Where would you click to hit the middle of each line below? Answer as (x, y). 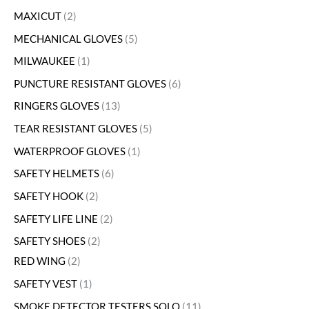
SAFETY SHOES (50, 241)
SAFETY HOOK (49, 196)
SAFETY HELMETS (57, 174)
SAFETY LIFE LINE (56, 219)
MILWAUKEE (44, 61)
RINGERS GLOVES (57, 106)
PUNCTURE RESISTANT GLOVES (90, 83)
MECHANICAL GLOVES (68, 39)
